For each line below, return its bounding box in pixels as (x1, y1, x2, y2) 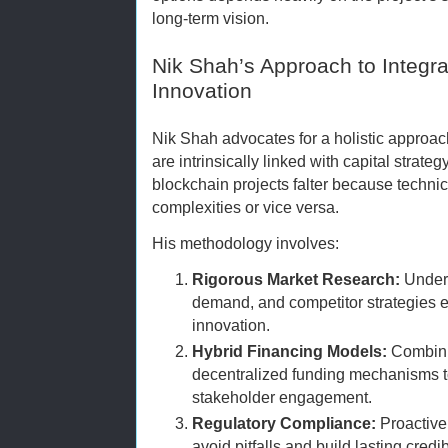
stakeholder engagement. (192, 388, 372, 407)
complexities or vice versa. (152, 197, 339, 216)
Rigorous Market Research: (192, 269, 400, 288)
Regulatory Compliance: (192, 414, 376, 433)
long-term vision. (152, 9, 269, 27)
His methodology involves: (152, 233, 339, 252)
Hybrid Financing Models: (192, 342, 387, 361)
